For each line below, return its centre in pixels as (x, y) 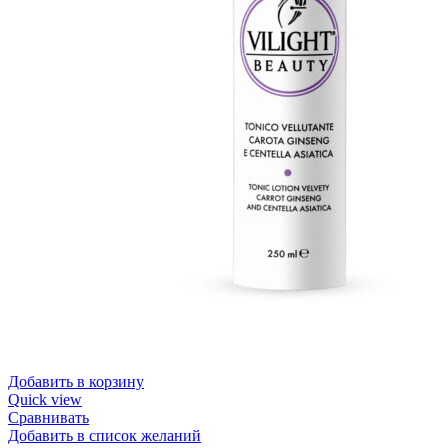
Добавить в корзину (76, 381)
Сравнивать (48, 417)
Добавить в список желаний (104, 435)
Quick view (45, 399)
